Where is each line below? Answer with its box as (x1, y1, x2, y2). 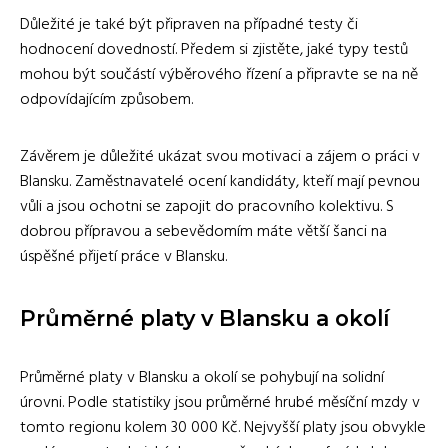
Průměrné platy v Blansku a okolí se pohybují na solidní (20, 364, 384, 391)
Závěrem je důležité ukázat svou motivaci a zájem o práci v (20, 143, 420, 170)
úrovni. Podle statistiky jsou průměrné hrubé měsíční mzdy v (20, 389, 420, 416)
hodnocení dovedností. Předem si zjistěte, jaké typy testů (20, 36, 408, 63)
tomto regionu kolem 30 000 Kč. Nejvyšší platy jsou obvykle (20, 414, 426, 441)
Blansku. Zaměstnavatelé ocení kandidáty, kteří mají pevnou (20, 168, 420, 195)
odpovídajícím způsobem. (20, 86, 193, 113)
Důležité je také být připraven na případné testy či (20, 11, 358, 38)
